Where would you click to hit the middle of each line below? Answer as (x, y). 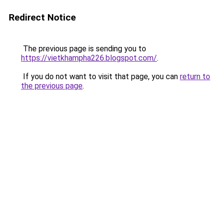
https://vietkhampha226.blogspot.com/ (89, 58)
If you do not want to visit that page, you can (100, 77)
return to (195, 77)
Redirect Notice (42, 17)
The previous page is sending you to (84, 49)
